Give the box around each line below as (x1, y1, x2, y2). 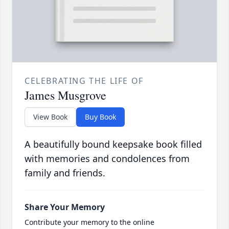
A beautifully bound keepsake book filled (25, 138, 202, 151)
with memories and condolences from (25, 152, 190, 165)
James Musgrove (25, 87, 106, 104)
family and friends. (25, 167, 105, 179)
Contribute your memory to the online (25, 217, 154, 227)
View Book (33, 112, 67, 122)
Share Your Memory (25, 201, 105, 213)
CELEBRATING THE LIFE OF (25, 75, 144, 87)
